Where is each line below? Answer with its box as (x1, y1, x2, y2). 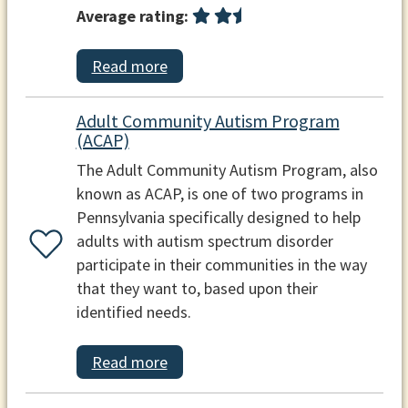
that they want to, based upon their (76, 277, 318, 299)
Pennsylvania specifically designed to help (76, 206, 361, 228)
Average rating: (76, 5, 189, 26)
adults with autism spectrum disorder (76, 229, 333, 251)
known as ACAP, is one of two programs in (76, 182, 363, 204)
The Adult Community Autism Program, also (76, 158, 378, 180)
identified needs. (76, 301, 191, 322)
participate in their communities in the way (76, 253, 367, 275)
